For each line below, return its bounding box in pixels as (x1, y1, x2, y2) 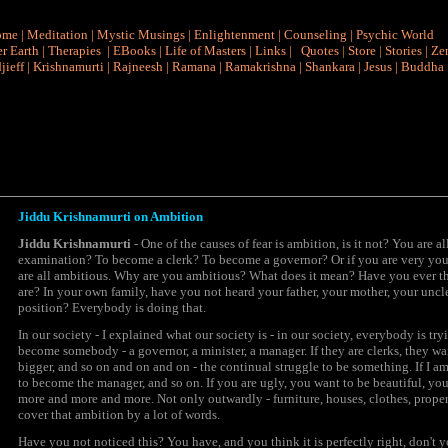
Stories (385, 43, 422, 58)
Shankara (305, 59, 355, 74)
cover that (18, 407, 75, 422)
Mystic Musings (96, 27, 185, 42)
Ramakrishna (225, 59, 296, 74)
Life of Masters (165, 43, 246, 58)
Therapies (48, 43, 101, 58)
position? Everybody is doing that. (18, 300, 206, 315)
